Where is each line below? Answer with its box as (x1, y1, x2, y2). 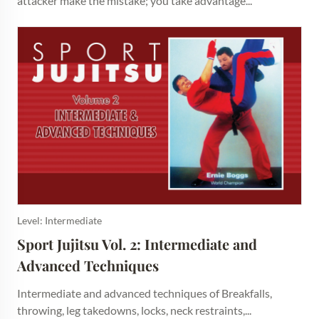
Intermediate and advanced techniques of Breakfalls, (17, 286, 272, 300)
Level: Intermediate (17, 214, 102, 226)
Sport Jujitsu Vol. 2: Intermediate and (17, 234, 257, 253)
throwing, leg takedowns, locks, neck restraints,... (17, 303, 251, 317)
